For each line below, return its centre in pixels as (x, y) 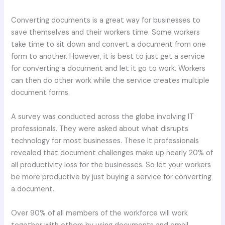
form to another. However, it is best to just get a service (108, 56)
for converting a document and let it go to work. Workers (108, 68)
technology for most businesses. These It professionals (105, 141)
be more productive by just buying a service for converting (111, 177)
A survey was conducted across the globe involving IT (103, 117)
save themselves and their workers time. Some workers (106, 32)
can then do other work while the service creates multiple (110, 80)
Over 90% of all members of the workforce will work (100, 213)
